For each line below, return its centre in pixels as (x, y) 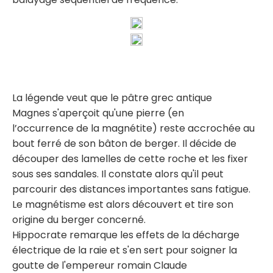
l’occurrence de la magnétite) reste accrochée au (133, 128)
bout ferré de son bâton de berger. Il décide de (124, 143)
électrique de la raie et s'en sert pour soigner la (125, 250)
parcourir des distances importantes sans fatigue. (131, 189)
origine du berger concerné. (79, 219)
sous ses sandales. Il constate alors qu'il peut (118, 174)
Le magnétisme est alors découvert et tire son (123, 204)
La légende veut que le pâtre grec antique (112, 97)
